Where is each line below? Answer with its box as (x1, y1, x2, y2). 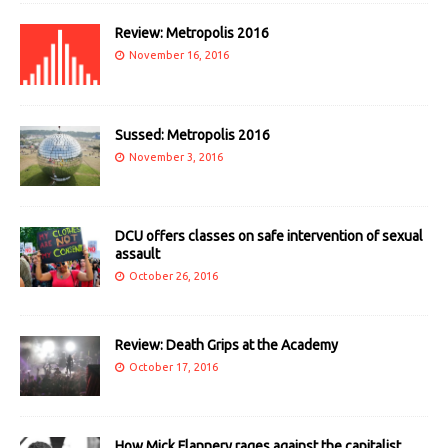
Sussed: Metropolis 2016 (115, 126, 270, 143)
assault (115, 245, 160, 262)
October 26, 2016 (129, 269, 218, 282)
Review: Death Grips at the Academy (115, 336, 338, 353)
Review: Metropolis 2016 (115, 25, 269, 42)
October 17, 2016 (129, 360, 218, 373)
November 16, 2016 (129, 49, 229, 62)
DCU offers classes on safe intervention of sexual (115, 227, 423, 244)
